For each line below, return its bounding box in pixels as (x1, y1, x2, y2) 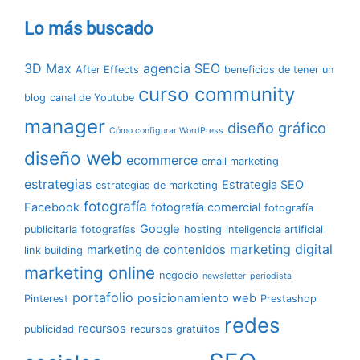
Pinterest (24, 292, 68, 305)
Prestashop (260, 292, 317, 305)
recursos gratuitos (130, 322, 220, 335)
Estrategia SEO (222, 177, 304, 192)
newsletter (202, 270, 246, 281)
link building (24, 243, 83, 256)
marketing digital (230, 240, 333, 257)
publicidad (24, 322, 74, 335)
